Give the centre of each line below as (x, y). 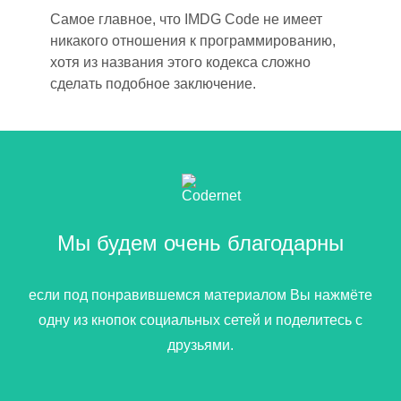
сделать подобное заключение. (153, 84)
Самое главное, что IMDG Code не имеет (186, 20)
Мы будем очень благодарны (200, 243)
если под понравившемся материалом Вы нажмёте (200, 295)
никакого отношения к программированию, (193, 41)
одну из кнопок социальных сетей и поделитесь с (200, 320)
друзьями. (200, 346)
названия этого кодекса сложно (206, 63)
